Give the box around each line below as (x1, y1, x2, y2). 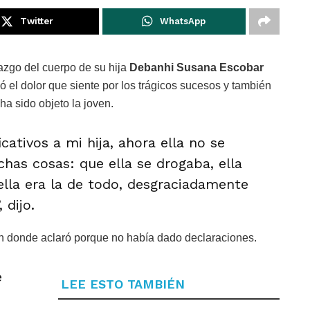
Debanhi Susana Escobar (129, 62, 264, 74)
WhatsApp (160, 16, 206, 27)
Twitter (19, 16, 53, 27)
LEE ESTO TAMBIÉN (61, 277, 185, 292)
